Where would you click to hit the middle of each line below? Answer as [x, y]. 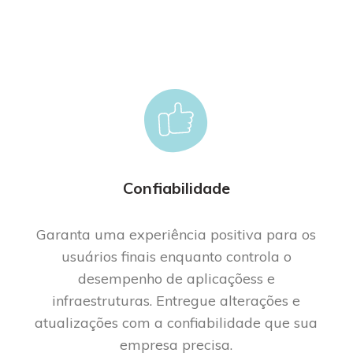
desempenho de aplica [152, 278]
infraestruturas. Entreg [126, 300]
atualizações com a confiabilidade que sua [176, 322]
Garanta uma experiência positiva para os [176, 234]
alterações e [258, 300]
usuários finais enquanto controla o [176, 256]
